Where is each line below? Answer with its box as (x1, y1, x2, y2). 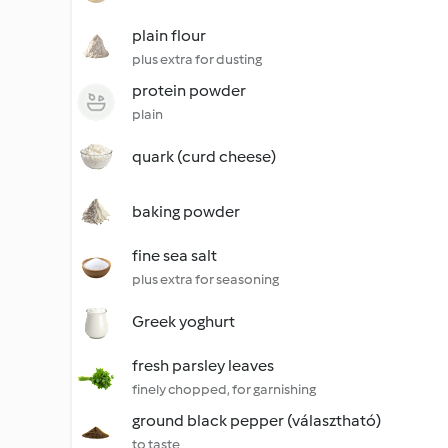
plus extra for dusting (132, 51, 262, 68)
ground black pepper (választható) (132, 411, 381, 430)
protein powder (132, 81, 246, 100)
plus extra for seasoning (132, 271, 279, 288)
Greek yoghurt (132, 312, 235, 331)
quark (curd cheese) (132, 147, 276, 166)
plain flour (132, 26, 206, 45)
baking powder (132, 202, 240, 221)
